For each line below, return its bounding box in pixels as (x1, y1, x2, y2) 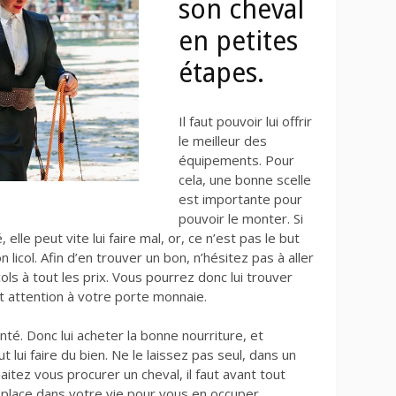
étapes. (179, 57, 264, 88)
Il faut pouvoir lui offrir (179, 111, 312, 130)
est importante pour (179, 189, 302, 208)
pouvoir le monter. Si (179, 209, 303, 227)
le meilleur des (179, 131, 267, 149)
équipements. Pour (179, 150, 294, 169)
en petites (179, 25, 298, 57)
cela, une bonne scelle (179, 170, 311, 188)
